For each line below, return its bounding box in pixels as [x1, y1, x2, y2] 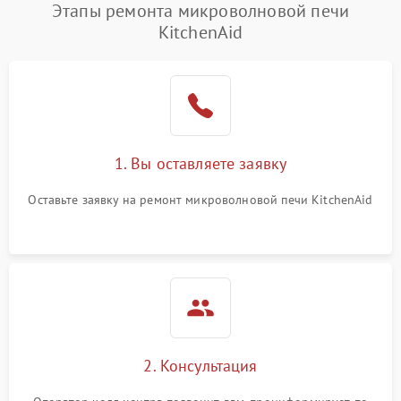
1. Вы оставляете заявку [114, 153, 287, 175]
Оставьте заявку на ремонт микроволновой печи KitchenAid [28, 192, 373, 209]
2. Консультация [143, 355, 258, 377]
